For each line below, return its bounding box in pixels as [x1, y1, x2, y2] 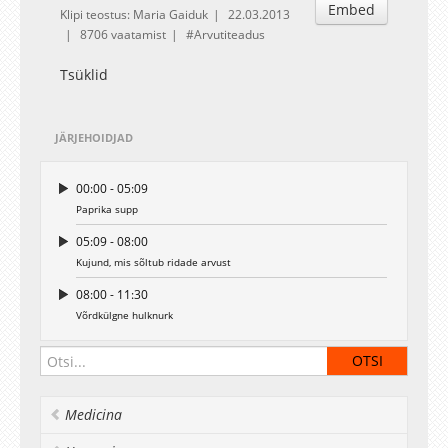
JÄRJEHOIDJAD [55, 130, 133, 145]
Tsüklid [60, 65, 108, 84]
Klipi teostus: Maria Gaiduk [60, 6, 208, 23]
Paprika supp [76, 202, 138, 216]
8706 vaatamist [80, 26, 166, 43]
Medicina [65, 405, 122, 424]
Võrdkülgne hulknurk [76, 308, 173, 322]
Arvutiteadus [194, 26, 265, 43]
